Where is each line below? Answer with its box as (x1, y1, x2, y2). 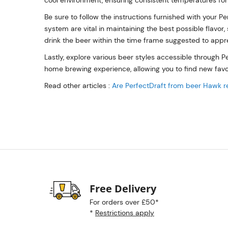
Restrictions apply (95, 208, 154, 217)
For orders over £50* (90, 197, 159, 207)
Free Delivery (90, 182, 156, 195)
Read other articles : (44, 81, 112, 90)
